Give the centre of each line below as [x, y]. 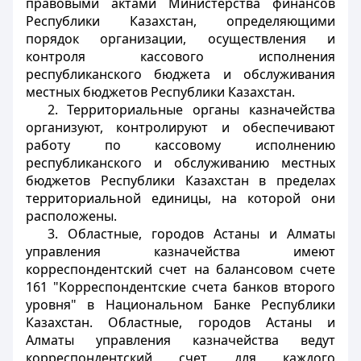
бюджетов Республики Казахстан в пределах [180, 180]
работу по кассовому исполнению [180, 145]
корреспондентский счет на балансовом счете [180, 269]
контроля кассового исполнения [180, 56]
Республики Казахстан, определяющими [180, 21]
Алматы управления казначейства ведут [180, 340]
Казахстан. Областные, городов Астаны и [180, 322]
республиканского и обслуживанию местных [180, 163]
